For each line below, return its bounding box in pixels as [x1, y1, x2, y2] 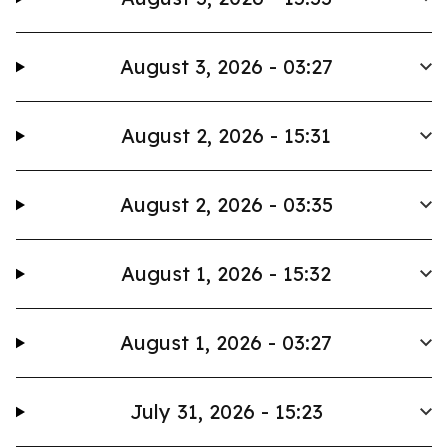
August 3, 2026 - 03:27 [119, 54, 333, 79]
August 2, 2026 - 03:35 [119, 192, 333, 217]
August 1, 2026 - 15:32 [121, 261, 332, 286]
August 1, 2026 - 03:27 [120, 330, 333, 355]
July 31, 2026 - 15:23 [129, 399, 323, 424]
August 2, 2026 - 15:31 [121, 123, 332, 148]
